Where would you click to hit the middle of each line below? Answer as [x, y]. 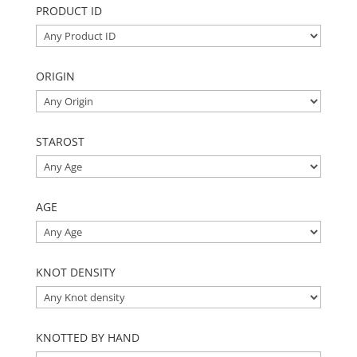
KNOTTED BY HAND [87, 338]
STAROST [60, 142]
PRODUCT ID [69, 11]
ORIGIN [55, 76]
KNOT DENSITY [75, 273]
